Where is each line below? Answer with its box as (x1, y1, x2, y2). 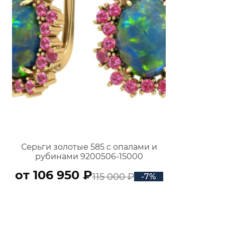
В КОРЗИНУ (64, 194, 114, 204)
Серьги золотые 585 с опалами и (21, 142, 157, 152)
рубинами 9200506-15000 (35, 151, 143, 161)
